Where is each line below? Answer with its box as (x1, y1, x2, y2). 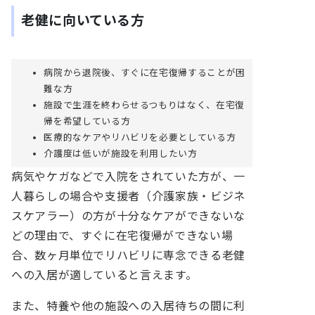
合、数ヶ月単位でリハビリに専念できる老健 (11, 248, 245, 262)
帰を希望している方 (44, 115, 131, 127)
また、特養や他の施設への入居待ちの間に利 (11, 299, 245, 313)
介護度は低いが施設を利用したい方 (44, 148, 198, 159)
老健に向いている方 (21, 13, 145, 30)
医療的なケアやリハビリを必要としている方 (44, 131, 236, 143)
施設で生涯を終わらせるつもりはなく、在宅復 (44, 99, 245, 110)
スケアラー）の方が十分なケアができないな (11, 209, 245, 223)
